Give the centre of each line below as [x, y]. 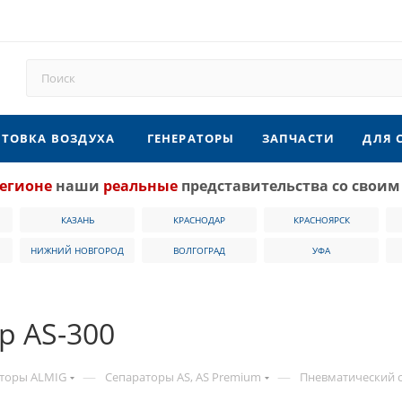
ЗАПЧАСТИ [298, 138]
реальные [140, 186]
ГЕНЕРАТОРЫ [191, 138]
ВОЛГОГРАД [199, 250]
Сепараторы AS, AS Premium [183, 377]
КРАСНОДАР [199, 220]
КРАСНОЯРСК [321, 220]
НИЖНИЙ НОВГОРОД [77, 250]
